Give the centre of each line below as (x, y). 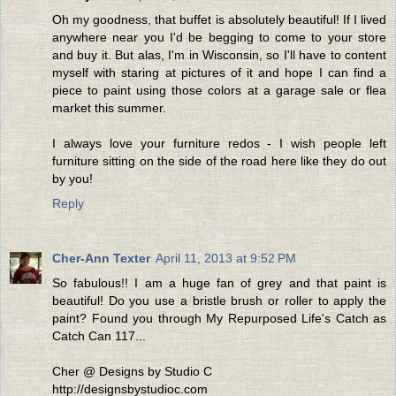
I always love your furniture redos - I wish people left (219, 144)
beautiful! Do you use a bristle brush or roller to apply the (219, 301)
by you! (72, 179)
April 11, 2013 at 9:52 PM (226, 259)
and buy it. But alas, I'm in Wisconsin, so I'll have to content (219, 55)
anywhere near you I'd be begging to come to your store (219, 38)
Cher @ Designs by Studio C (132, 372)
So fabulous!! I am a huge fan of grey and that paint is (219, 283)
